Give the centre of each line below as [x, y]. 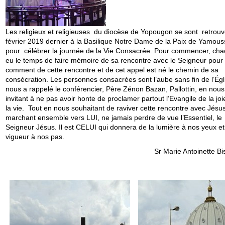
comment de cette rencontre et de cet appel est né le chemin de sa [112, 70]
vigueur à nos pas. [35, 136]
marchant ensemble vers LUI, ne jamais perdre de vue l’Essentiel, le [114, 117]
